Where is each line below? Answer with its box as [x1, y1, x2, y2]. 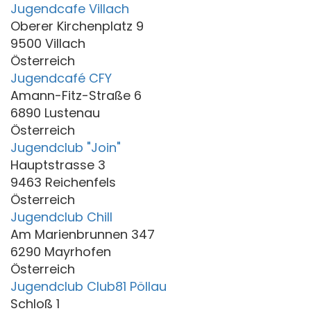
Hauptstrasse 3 [10, 155, 106, 174]
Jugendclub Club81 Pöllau [10, 277, 167, 295]
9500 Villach [10, 34, 85, 52]
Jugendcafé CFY [10, 69, 112, 87]
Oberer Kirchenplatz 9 [10, 17, 144, 35]
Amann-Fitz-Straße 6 [10, 86, 142, 104]
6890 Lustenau [10, 103, 100, 121]
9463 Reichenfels [10, 173, 116, 191]
